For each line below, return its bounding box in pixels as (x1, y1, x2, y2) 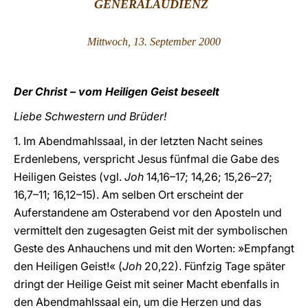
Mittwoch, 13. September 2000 (87, 36, 221, 47)
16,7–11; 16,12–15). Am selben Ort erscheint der (14, 188, 243, 201)
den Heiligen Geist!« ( (14, 259, 122, 273)
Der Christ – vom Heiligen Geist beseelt (14, 85, 219, 98)
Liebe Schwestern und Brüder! (14, 109, 166, 123)
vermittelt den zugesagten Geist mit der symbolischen (14, 223, 287, 237)
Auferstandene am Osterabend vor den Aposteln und (14, 206, 282, 219)
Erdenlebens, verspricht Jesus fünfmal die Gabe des (14, 152, 279, 166)
